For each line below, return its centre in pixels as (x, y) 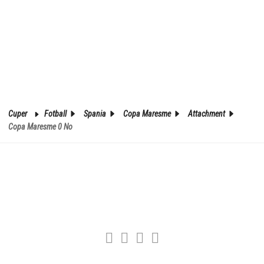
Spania (96, 113)
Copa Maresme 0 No (40, 126)
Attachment (207, 113)
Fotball (56, 113)
